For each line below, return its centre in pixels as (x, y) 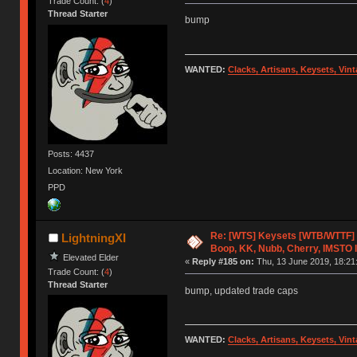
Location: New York (86, 170)
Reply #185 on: (223, 261)
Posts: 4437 (71, 153)
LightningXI (93, 237)
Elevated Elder (91, 257)
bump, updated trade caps (241, 290)
